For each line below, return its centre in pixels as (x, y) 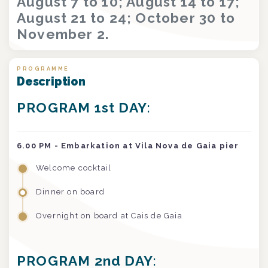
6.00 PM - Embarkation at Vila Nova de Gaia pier (128, 145)
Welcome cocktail (74, 167)
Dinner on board (70, 191)
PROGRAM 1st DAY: (84, 107)
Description (51, 81)
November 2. (65, 34)
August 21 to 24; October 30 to (126, 18)
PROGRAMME (43, 68)
